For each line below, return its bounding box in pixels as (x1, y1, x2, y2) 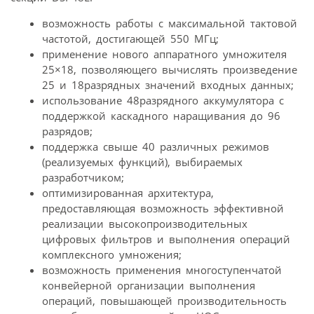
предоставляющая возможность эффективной (42, 200, 284, 215)
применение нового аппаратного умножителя (42, 46, 287, 61)
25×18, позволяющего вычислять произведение (42, 62, 297, 76)
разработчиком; (42, 170, 124, 184)
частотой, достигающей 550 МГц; (42, 31, 219, 46)
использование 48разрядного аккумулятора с (42, 93, 284, 107)
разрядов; (42, 123, 93, 138)
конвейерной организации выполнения (42, 278, 255, 292)
